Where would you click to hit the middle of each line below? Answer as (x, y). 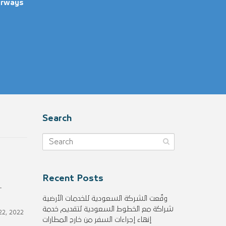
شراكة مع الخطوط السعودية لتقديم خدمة (108, 209)
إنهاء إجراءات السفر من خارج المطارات (97, 220)
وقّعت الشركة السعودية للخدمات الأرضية (105, 199)
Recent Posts (73, 179)
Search (57, 119)
